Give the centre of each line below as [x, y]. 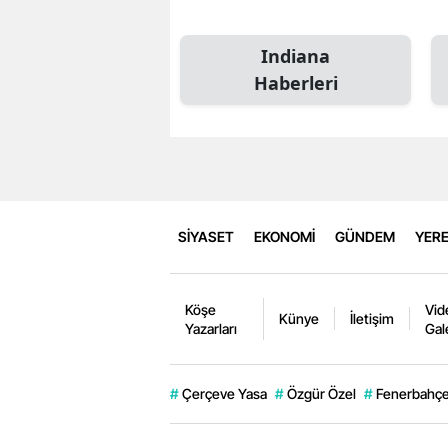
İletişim [372, 319]
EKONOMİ [284, 237]
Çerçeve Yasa [224, 393]
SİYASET [206, 237]
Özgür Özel [321, 393]
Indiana [295, 55]
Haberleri [295, 82]
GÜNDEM [365, 237]
